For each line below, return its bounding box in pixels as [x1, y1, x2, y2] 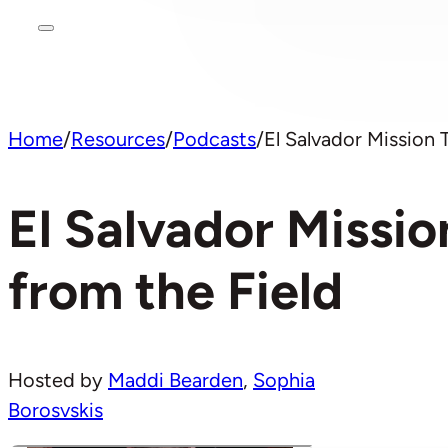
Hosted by [8, 367, 108, 392]
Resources [71, 127, 165, 152]
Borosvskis [8, 397, 103, 422]
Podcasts [173, 127, 256, 152]
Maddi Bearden [108, 367, 243, 392]
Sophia [253, 367, 315, 392]
